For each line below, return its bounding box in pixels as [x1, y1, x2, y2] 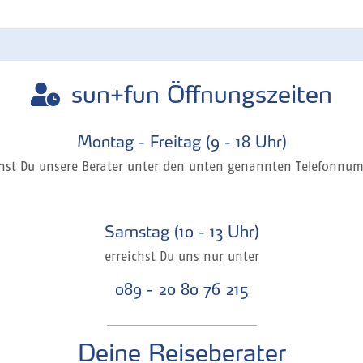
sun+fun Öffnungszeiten [71, 79, 333, 109]
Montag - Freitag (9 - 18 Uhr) [76, 132, 287, 152]
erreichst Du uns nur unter [104, 251, 259, 264]
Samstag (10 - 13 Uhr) [104, 222, 259, 241]
